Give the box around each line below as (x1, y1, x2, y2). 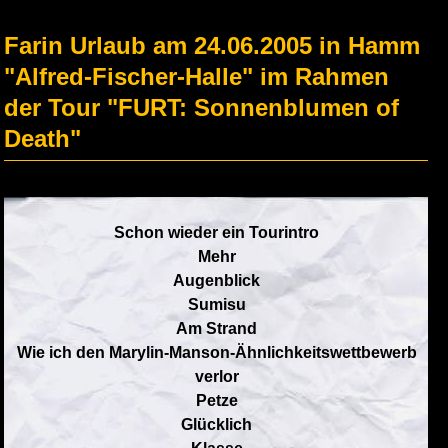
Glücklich (181, 416, 253, 433)
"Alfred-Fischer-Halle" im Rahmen (4, 63, 389, 90)
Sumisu (187, 296, 246, 313)
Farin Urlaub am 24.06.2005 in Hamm (4, 32, 420, 59)
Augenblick (173, 272, 261, 289)
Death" (4, 125, 81, 152)
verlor (194, 368, 239, 385)
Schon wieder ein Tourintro (114, 224, 320, 241)
